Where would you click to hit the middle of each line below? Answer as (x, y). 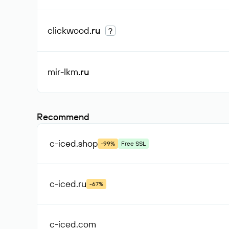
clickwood (68, 30)
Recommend (63, 117)
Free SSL (133, 143)
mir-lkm (63, 72)
